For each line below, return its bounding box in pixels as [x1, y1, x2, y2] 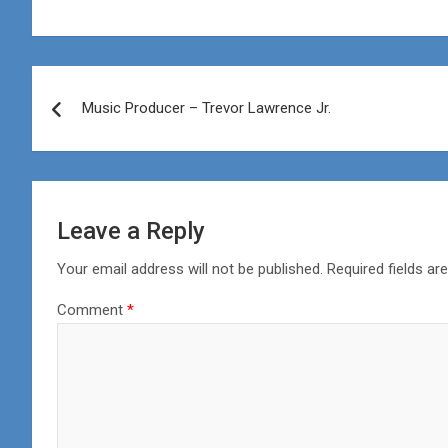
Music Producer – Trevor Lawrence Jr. [82, 98, 331, 117]
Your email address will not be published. [57, 259, 323, 278]
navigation [31, 106, 180, 145]
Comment [57, 300, 127, 319]
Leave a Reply [57, 216, 205, 245]
